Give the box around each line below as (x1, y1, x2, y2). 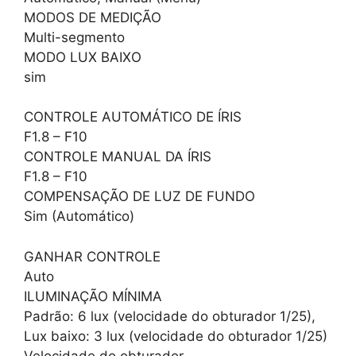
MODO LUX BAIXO (24, 48, 141, 65)
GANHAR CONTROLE (24, 248, 161, 265)
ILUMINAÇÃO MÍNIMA (24, 288, 162, 304)
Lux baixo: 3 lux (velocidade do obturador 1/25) (24, 327, 327, 344)
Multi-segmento (24, 29, 125, 45)
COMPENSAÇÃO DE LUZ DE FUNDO (24, 188, 255, 205)
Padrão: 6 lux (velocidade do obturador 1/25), (24, 308, 315, 324)
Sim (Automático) (24, 208, 134, 225)
